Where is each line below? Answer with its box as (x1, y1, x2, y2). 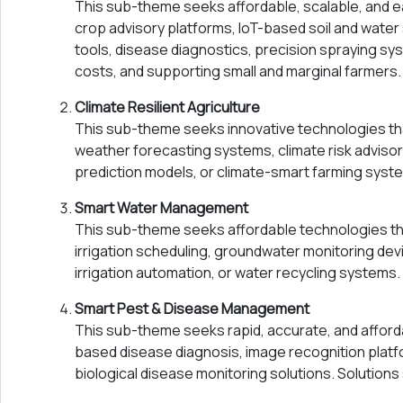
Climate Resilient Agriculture (75, 97, 260, 118)
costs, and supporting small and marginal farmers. (75, 61, 401, 82)
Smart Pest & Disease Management (75, 299, 309, 319)
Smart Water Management (75, 198, 248, 219)
